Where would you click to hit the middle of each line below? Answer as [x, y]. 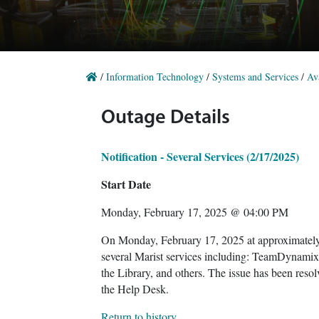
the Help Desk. [135, 289]
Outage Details [166, 118]
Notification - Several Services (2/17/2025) [200, 156]
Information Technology [155, 77]
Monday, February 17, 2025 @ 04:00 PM [195, 212]
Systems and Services [255, 77]
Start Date [126, 184]
